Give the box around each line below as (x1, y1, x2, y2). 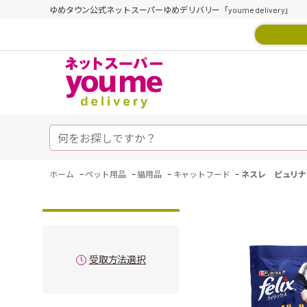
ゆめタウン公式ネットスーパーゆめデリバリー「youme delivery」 (49, 5, 293, 14)
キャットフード (173, 169, 230, 179)
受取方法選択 (88, 254, 147, 265)
